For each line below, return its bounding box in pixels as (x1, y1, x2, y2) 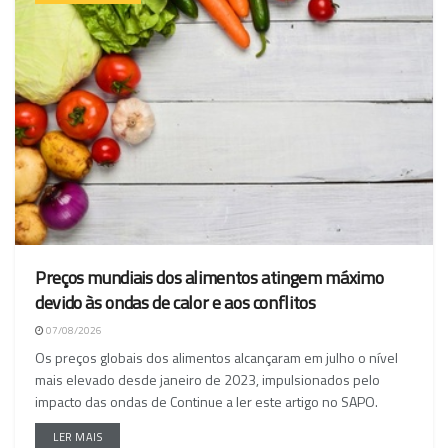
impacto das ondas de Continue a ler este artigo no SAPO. (35, 391, 378, 413)
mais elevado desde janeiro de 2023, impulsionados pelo (35, 369, 380, 391)
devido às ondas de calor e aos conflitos (35, 289, 316, 317)
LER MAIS (53, 429, 103, 446)
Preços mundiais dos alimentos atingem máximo (35, 264, 384, 292)
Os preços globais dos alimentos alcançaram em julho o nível (35, 347, 398, 369)
